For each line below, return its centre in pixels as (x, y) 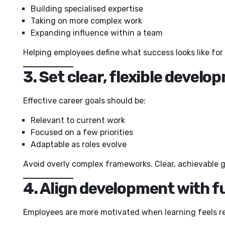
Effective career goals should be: (84, 100)
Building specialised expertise (87, 9)
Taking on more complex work (86, 21)
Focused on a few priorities (82, 132)
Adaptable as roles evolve (79, 144)
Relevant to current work (78, 120)
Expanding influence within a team (97, 33)
